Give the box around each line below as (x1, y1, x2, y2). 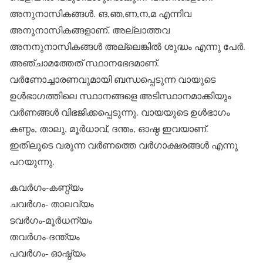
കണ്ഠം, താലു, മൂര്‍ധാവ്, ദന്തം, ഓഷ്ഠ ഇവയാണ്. (9, 122, 208, 134)
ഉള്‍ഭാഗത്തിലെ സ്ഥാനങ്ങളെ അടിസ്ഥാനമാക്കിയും (9, 89, 231, 102)
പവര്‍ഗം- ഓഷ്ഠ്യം (9, 247, 86, 259)
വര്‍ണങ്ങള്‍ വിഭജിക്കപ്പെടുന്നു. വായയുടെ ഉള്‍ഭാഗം (9, 106, 230, 118)
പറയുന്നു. (9, 155, 55, 167)
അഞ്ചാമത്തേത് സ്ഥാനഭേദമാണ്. (9, 56, 159, 69)
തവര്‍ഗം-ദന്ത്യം (9, 230, 80, 242)
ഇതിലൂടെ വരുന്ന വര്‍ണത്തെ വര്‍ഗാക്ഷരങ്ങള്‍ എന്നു (9, 139, 238, 151)
